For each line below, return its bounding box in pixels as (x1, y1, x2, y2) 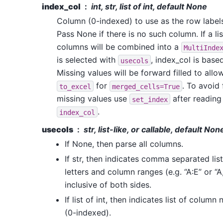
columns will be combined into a (57, 42, 181, 52)
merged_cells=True (112, 82, 180, 91)
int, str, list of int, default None (91, 1, 207, 12)
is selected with (57, 55, 118, 65)
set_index (132, 95, 168, 104)
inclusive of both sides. (65, 180, 151, 190)
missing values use (57, 94, 129, 104)
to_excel (59, 82, 91, 91)
